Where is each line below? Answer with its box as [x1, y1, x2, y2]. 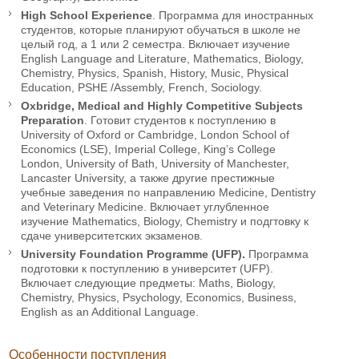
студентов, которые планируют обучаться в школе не [21, 22, 301, 36]
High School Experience [21, 8, 152, 22]
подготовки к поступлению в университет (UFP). [21, 261, 273, 275]
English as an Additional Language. [21, 305, 199, 318]
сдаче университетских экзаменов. [21, 228, 203, 242]
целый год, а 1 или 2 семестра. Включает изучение [21, 37, 290, 50]
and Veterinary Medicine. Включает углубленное [21, 200, 269, 213]
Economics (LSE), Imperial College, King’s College [21, 142, 276, 155]
